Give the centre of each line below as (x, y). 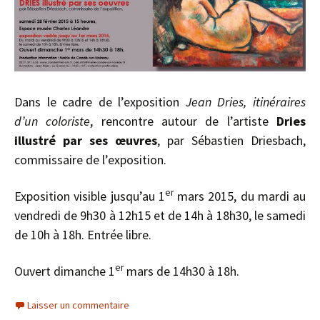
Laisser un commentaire (78, 305)
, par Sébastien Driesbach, (231, 140)
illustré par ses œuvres (86, 140)
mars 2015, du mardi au (239, 196)
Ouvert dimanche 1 (65, 271)
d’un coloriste (52, 121)
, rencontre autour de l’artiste (184, 121)
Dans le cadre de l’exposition (100, 101)
